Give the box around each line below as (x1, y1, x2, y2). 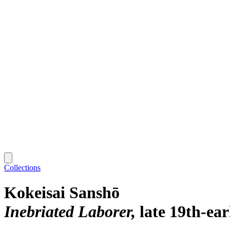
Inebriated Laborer (4, 202, 131, 221)
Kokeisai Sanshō (4, 183, 120, 202)
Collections (4, 163, 41, 172)
